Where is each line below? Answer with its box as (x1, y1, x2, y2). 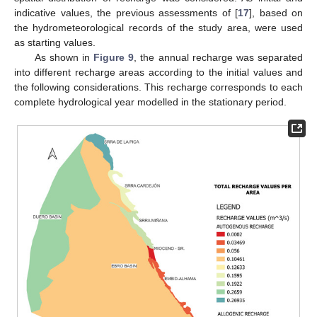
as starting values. (14, 37, 96, 49)
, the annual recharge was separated (134, 52, 303, 64)
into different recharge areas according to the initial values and (14, 67, 303, 79)
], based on (249, 7, 303, 19)
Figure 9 (93, 52, 134, 64)
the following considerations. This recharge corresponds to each (14, 81, 303, 93)
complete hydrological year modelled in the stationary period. (14, 96, 287, 108)
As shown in (34, 52, 94, 64)
